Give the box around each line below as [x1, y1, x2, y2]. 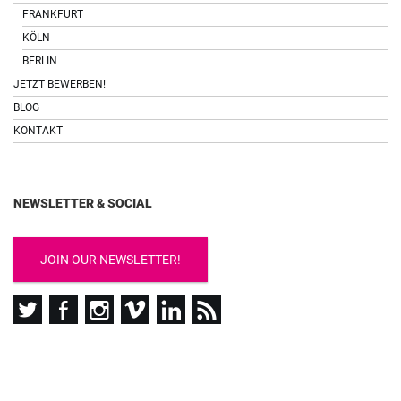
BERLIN [22, 55, 57, 67]
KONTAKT [13, 124, 63, 137]
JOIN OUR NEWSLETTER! [40, 252, 181, 267]
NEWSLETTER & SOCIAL [13, 196, 152, 210]
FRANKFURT [22, 8, 83, 21]
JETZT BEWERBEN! [13, 78, 106, 90]
